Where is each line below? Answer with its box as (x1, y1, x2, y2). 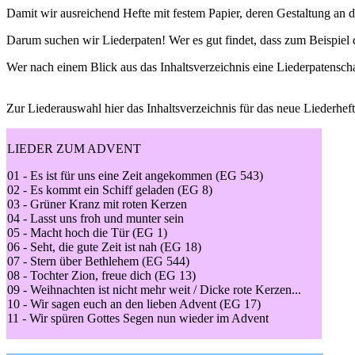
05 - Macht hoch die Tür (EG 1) (7, 226, 167, 239)
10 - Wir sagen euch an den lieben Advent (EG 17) (7, 297, 261, 311)
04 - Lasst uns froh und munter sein (7, 212, 184, 225)
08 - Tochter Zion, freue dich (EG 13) (7, 269, 196, 282)
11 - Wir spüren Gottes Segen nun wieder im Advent (7, 311, 272, 325)
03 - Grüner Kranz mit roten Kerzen (7, 197, 187, 211)
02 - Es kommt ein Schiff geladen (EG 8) (7, 183, 212, 197)
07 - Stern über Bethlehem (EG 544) (7, 254, 189, 268)
